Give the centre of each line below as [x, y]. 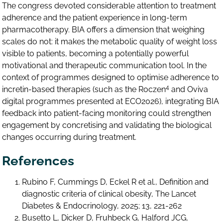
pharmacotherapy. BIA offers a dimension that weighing [104, 30]
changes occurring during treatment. [69, 137]
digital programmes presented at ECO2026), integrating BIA [111, 102]
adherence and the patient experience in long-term [95, 18]
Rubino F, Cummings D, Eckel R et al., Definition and [115, 182]
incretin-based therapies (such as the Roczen [84, 90]
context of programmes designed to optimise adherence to [111, 78]
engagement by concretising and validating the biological [107, 125]
